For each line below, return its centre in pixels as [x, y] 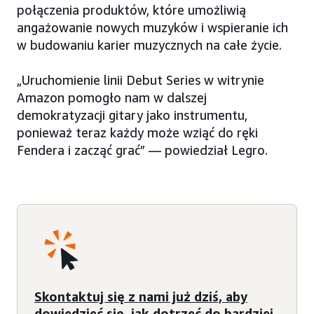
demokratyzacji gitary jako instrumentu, [132, 115]
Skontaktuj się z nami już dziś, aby [141, 296]
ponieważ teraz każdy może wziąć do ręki [137, 133]
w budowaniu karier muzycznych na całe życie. [149, 45]
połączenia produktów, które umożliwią [131, 10]
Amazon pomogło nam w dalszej [112, 98]
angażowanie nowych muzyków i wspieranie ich [152, 28]
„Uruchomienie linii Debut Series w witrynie [141, 80]
